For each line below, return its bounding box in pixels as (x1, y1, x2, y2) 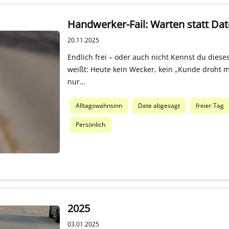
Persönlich (75, 120, 105, 129)
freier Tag (195, 101, 224, 110)
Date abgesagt (138, 101, 180, 110)
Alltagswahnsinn (75, 101, 122, 110)
